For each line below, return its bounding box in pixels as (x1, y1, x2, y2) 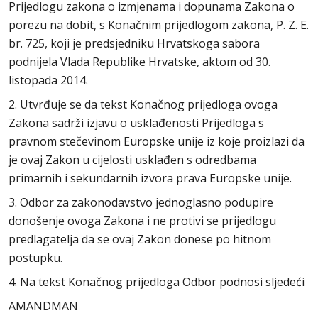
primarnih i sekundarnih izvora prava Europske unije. (9, 170, 292, 186)
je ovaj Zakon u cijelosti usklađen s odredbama (9, 152, 256, 168)
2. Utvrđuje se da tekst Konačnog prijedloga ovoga (9, 97, 278, 112)
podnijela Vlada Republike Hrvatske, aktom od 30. (9, 54, 270, 70)
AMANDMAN (9, 298, 78, 314)
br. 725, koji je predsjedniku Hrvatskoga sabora (9, 35, 260, 51)
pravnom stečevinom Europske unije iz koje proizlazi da (9, 133, 305, 149)
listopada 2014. (9, 72, 88, 88)
